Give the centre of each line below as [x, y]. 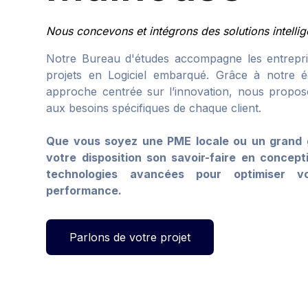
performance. [84, 190]
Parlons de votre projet [130, 237]
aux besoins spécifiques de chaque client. [154, 108]
